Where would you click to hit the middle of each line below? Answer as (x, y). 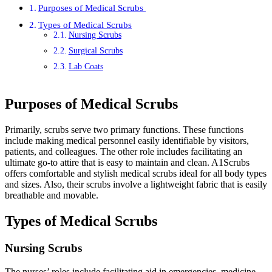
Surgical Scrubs (95, 51)
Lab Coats (86, 67)
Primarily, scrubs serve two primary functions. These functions (124, 130)
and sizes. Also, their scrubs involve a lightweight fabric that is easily (136, 184)
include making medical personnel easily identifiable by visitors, (127, 141)
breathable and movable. (52, 195)
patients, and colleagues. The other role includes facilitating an (124, 151)
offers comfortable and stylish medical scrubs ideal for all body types (136, 173)
